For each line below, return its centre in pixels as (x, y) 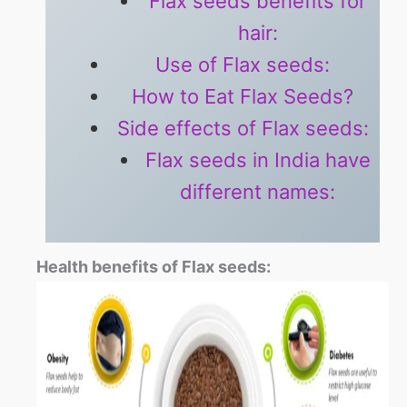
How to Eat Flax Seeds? (243, 97)
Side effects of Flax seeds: (243, 129)
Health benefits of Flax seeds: (154, 267)
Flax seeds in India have (258, 160)
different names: (258, 192)
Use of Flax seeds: (243, 65)
